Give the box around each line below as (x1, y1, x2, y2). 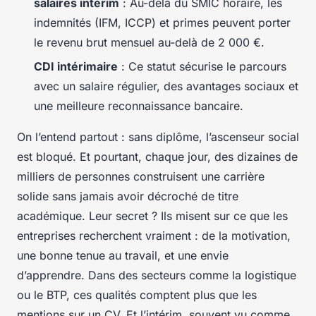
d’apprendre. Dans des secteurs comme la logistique (17, 268, 296, 283)
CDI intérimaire (34, 59, 118, 74)
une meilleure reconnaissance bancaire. (34, 99, 243, 114)
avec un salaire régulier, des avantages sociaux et (34, 79, 298, 94)
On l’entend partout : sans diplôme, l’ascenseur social (17, 130, 299, 145)
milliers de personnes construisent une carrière (17, 169, 265, 184)
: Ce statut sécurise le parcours (118, 59, 286, 74)
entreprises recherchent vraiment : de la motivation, (17, 229, 291, 243)
